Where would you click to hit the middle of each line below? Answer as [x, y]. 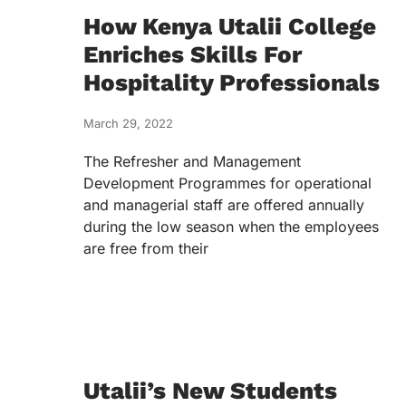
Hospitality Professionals [232, 82]
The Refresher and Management [192, 161]
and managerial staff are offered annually [224, 205]
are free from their [146, 248]
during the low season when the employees [231, 227]
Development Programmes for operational [227, 183]
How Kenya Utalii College [230, 26]
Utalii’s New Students [210, 391]
